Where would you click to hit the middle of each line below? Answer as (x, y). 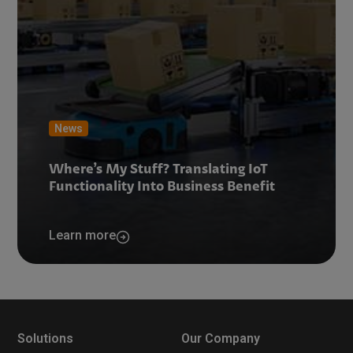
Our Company (221, 338)
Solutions (46, 338)
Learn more (83, 235)
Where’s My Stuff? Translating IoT (159, 170)
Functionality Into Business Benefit (162, 188)
